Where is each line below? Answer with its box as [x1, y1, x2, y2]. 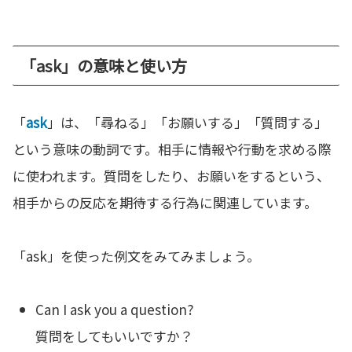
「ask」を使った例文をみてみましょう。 [13, 246, 260, 266]
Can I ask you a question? [35, 299, 194, 320]
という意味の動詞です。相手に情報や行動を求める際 [13, 139, 332, 159]
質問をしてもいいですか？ [35, 326, 194, 346]
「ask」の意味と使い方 [20, 54, 187, 78]
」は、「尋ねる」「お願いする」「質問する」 [47, 112, 328, 133]
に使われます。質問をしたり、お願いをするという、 [13, 166, 330, 186]
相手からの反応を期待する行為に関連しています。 [13, 192, 317, 213]
